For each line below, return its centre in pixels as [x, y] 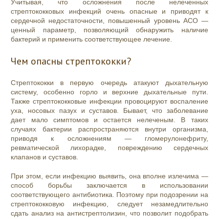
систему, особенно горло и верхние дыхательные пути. [109, 92]
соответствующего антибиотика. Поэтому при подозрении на [109, 195]
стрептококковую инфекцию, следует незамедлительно [109, 204]
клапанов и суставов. [46, 157]
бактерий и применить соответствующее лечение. [92, 39]
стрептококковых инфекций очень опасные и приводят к [109, 11]
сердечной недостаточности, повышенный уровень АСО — [109, 21]
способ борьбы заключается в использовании [109, 186]
